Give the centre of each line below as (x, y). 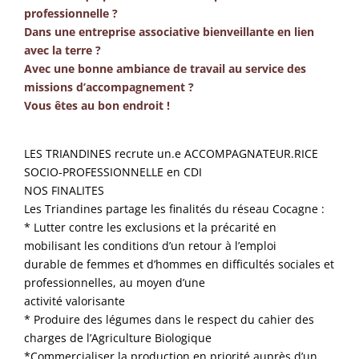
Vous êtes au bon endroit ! (97, 105)
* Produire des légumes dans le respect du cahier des (169, 320)
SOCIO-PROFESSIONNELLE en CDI (113, 172)
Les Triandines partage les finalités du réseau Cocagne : (175, 209)
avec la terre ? (63, 50)
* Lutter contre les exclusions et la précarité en (151, 228)
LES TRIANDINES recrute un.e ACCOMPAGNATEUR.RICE (171, 154)
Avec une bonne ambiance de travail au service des (165, 68)
